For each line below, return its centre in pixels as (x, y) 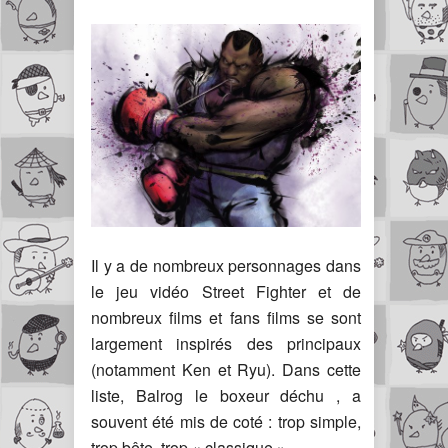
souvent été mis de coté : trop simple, (226, 421)
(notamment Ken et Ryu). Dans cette (226, 369)
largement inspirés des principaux (226, 343)
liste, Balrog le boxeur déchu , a (226, 395)
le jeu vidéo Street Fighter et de (226, 291)
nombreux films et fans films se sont (226, 317)
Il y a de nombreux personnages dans (226, 265)
